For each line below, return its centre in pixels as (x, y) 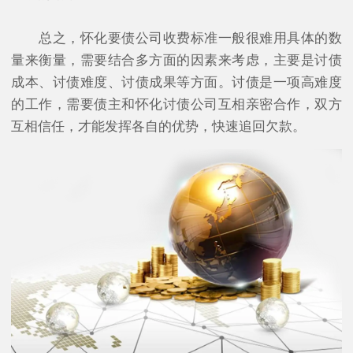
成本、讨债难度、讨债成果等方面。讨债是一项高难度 (176, 83)
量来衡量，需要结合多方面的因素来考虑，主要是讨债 (176, 61)
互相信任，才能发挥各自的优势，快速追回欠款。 (158, 127)
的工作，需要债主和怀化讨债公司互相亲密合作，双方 (176, 105)
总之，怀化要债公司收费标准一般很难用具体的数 (176, 39)
